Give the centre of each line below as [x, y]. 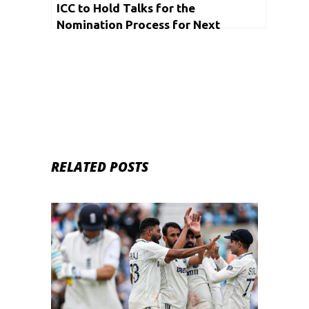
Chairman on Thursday [120, 41]
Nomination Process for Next [138, 24]
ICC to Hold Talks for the [126, 8]
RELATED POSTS [100, 167]
